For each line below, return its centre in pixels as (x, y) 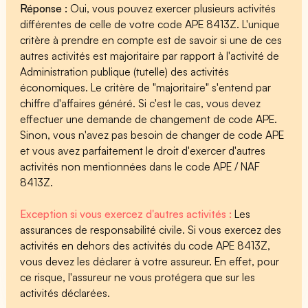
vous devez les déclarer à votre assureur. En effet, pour (150, 261)
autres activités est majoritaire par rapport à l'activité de (150, 55)
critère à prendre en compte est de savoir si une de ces (151, 40)
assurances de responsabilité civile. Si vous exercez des (151, 229)
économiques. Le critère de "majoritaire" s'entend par (146, 87)
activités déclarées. (65, 293)
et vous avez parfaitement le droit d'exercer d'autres (143, 150)
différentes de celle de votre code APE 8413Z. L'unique (150, 24)
